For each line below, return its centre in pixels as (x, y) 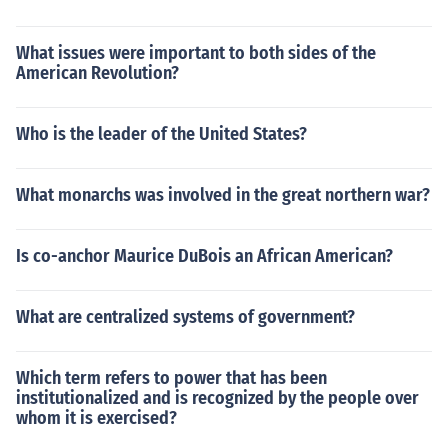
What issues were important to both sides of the (196, 53)
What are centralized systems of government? (185, 317)
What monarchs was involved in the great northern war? (223, 195)
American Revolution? (97, 73)
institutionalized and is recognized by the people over (217, 398)
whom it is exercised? (96, 418)
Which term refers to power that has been (171, 378)
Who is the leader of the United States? (161, 134)
